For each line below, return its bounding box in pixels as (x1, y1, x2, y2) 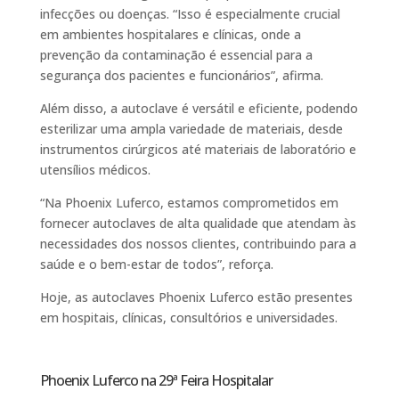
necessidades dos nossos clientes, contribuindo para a (39, 234, 356, 252)
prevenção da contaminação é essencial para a (39, 45, 313, 63)
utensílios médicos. (39, 160, 151, 178)
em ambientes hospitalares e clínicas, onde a (39, 25, 301, 43)
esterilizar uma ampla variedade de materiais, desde (39, 119, 343, 137)
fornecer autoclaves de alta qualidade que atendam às (39, 214, 356, 232)
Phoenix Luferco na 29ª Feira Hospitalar (39, 370, 273, 390)
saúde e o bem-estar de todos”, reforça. (39, 255, 273, 273)
